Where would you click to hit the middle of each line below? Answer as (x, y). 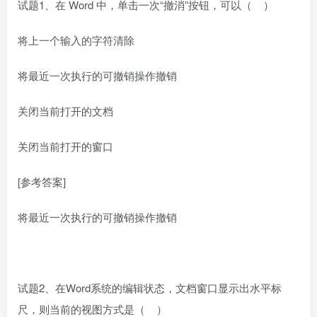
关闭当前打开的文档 (65, 111)
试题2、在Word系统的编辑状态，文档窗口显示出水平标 (150, 288)
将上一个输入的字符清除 (76, 40)
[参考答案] (42, 182)
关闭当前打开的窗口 (65, 146)
